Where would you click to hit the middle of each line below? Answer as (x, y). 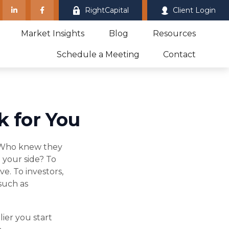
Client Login (194, 10)
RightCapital (107, 10)
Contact (180, 54)
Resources (175, 33)
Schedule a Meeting (98, 54)
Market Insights (53, 33)
